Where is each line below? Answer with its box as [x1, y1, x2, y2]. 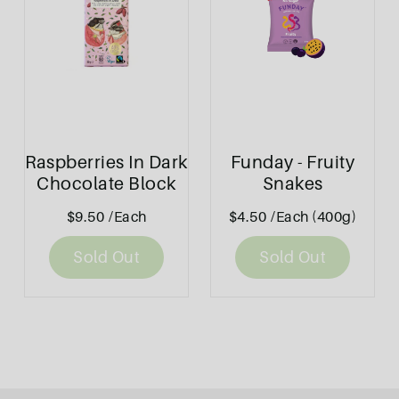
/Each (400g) [271, 208, 357, 226]
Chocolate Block [37, 173, 176, 195]
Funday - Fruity [230, 151, 355, 174]
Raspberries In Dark [25, 151, 188, 174]
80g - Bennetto [45, 194, 168, 216]
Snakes [262, 173, 323, 195]
